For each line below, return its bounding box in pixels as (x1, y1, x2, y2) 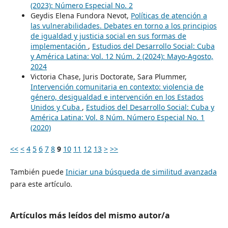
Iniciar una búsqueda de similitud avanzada (65, 166, 217, 177)
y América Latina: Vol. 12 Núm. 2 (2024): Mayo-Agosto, (30, 51, 213, 62)
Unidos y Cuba (30, 102, 82, 112)
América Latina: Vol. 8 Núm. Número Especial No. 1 (30, 112, 205, 123)
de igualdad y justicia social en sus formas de (30, 31, 186, 41)
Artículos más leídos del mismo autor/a (10, 210, 170, 221)
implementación (30, 41, 88, 51)
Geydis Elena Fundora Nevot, (30, 11, 131, 21)
